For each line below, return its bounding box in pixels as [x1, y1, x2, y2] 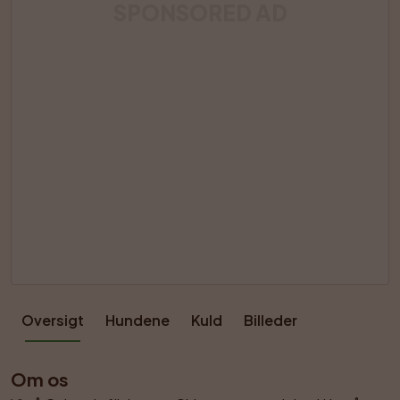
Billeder [244, 311, 297, 329]
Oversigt [21, 311, 84, 329]
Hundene [105, 311, 170, 329]
